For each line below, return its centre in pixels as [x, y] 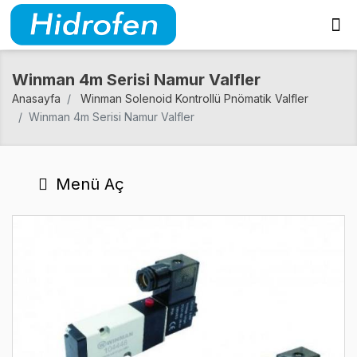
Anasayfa [36, 98]
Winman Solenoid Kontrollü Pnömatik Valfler [194, 98]
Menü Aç [88, 184]
